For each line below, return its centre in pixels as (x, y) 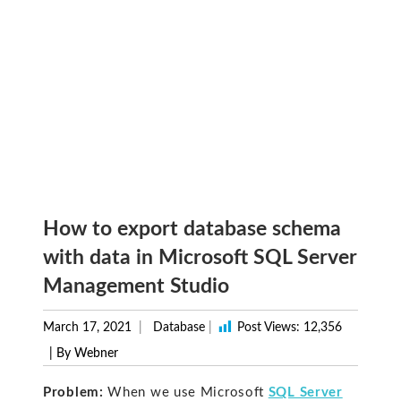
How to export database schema (192, 229)
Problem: (73, 392)
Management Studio (136, 286)
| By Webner (84, 354)
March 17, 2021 (87, 328)
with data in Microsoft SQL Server (200, 258)
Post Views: (269, 328)
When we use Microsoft (186, 392)
